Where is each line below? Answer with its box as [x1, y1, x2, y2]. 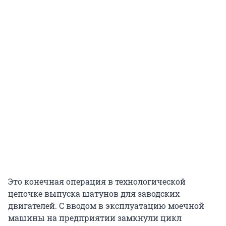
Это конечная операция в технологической [8, 176, 186, 187]
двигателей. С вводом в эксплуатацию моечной [8, 200, 204, 211]
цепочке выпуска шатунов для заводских [8, 188, 180, 199]
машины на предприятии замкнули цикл [8, 212, 182, 223]
